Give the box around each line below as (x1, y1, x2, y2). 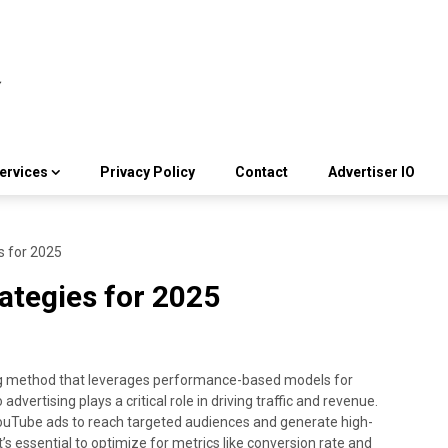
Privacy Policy (100, 164, 195, 181)
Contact (235, 164, 288, 181)
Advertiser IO (328, 164, 415, 181)
